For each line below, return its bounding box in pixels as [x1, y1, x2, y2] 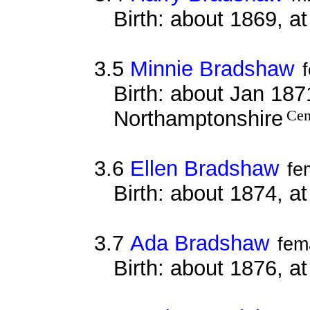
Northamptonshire [113, 106, 283, 131]
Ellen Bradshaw [129, 156, 279, 181]
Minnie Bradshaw [129, 56, 294, 81]
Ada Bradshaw [129, 230, 269, 255]
